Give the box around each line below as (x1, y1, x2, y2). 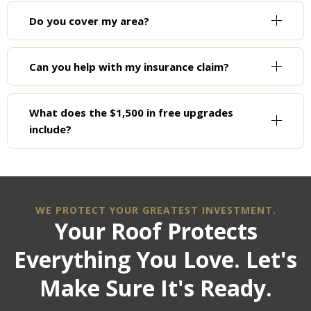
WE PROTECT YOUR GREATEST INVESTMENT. (35, 203, 276, 217)
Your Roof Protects (53, 215, 258, 246)
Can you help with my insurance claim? (29, 59, 229, 74)
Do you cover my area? (29, 13, 149, 28)
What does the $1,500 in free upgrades (29, 105, 233, 119)
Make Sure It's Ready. (39, 272, 272, 303)
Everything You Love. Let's (14, 244, 297, 274)
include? (29, 121, 72, 136)
